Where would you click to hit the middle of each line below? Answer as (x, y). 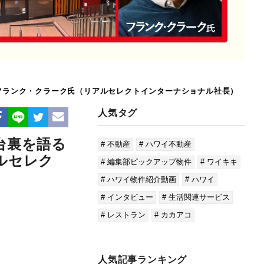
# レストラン (123, 215)
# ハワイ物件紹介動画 (138, 179)
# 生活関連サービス (196, 197)
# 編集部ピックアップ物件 (146, 162)
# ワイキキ (219, 162)
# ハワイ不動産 (165, 144)
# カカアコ (173, 215)
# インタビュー (127, 197)
